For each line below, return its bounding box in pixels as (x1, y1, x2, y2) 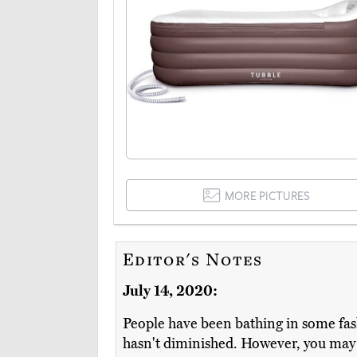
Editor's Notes (123, 247, 263, 271)
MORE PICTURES (224, 188, 310, 204)
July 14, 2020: (123, 282, 218, 300)
